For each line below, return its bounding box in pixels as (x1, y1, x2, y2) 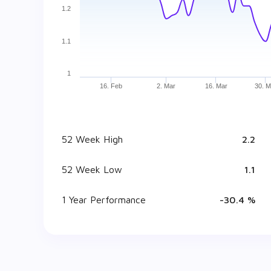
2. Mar (157, 82, 176, 90)
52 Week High (62, 134, 123, 145)
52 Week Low (62, 164, 122, 175)
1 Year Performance (62, 194, 146, 205)
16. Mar (204, 82, 227, 90)
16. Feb (100, 82, 123, 90)
